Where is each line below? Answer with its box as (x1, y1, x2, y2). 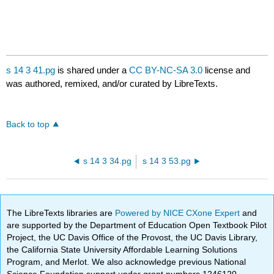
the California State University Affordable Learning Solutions (7, 244, 238, 254)
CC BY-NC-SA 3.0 (129, 65, 203, 76)
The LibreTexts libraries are (7, 207, 116, 218)
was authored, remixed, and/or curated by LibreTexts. (6, 78, 218, 89)
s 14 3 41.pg (6, 65, 56, 76)
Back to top (6, 120, 50, 130)
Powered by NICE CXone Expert (115, 207, 243, 218)
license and (202, 65, 251, 76)
